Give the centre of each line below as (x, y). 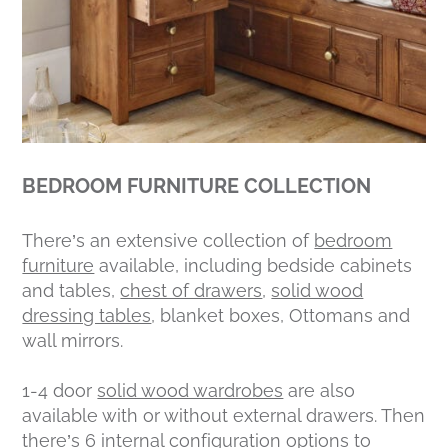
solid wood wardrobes (190, 390)
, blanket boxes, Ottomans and (281, 315)
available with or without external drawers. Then (224, 415)
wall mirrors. (73, 340)
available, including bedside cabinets (253, 265)
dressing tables (87, 315)
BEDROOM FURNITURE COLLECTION (197, 185)
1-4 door (60, 390)
